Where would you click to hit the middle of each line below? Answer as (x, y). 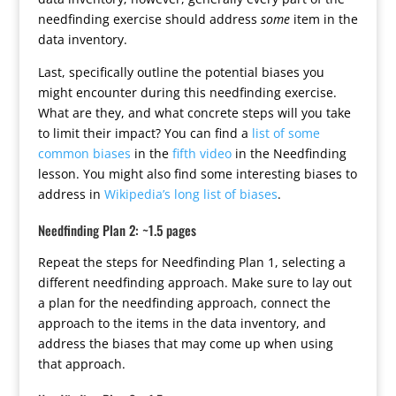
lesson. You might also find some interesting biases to (197, 174)
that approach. (81, 364)
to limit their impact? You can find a (145, 133)
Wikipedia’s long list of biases (190, 194)
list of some (286, 133)
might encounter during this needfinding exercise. (187, 92)
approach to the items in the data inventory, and (182, 323)
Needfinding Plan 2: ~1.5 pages (117, 230)
